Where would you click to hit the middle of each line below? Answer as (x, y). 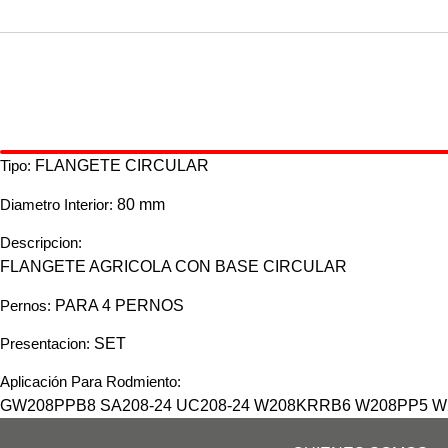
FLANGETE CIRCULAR (122, 166)
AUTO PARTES (129, 97)
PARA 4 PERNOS (119, 305)
